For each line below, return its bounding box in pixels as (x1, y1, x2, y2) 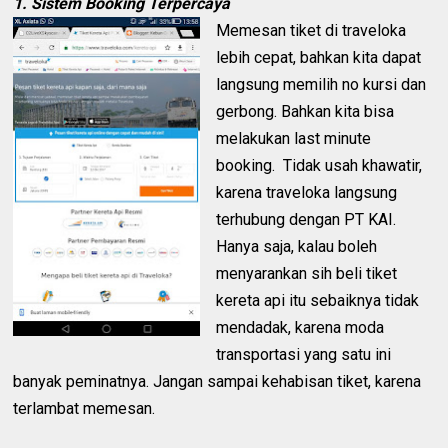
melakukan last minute (216, 129, 372, 149)
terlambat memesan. (13, 399, 156, 419)
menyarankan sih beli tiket (216, 264, 398, 284)
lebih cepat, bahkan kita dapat (216, 48, 422, 68)
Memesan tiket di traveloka (216, 21, 407, 41)
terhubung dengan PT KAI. (216, 210, 397, 230)
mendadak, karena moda (216, 318, 385, 338)
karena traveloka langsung (216, 183, 398, 203)
